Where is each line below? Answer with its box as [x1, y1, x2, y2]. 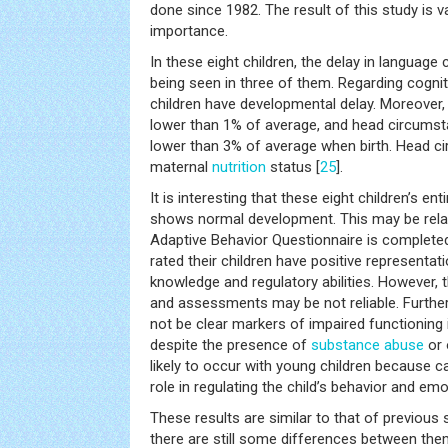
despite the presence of [150, 336, 311, 354]
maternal [150, 158, 212, 176]
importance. [150, 22, 228, 40]
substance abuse [311, 336, 424, 354]
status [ [266, 158, 320, 176]
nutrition [212, 158, 266, 176]
